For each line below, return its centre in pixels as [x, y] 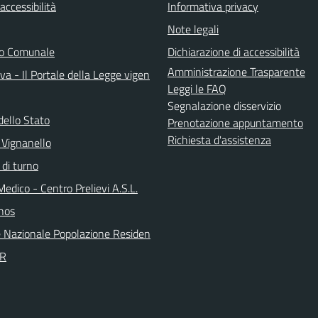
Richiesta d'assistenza [219, 139]
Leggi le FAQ [197, 88]
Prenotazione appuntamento [235, 122]
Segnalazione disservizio [224, 105]
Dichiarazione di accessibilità [234, 51]
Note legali [193, 29]
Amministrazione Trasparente [236, 71]
